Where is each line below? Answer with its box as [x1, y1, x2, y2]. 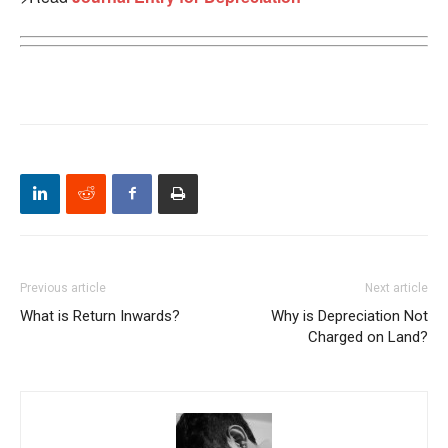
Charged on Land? [308, 327, 428, 346]
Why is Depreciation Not [271, 306, 428, 325]
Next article [365, 280, 428, 295]
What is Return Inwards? [20, 306, 180, 325]
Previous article [20, 280, 106, 295]
